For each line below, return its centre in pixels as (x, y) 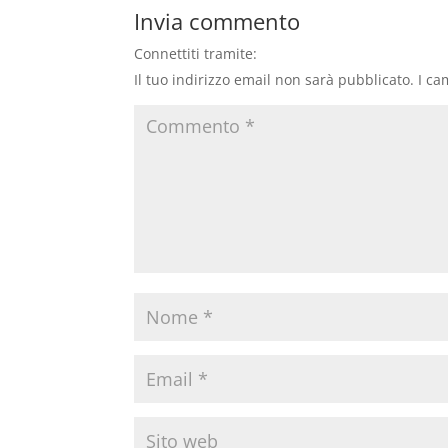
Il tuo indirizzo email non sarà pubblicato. (274, 79)
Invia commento (217, 20)
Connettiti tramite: (196, 53)
